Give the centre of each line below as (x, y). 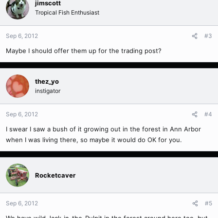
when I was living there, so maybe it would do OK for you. (94, 140)
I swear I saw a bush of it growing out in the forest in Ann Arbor (103, 129)
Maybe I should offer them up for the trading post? (84, 51)
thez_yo (47, 81)
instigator (48, 91)
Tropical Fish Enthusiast (67, 12)
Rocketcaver (55, 175)
